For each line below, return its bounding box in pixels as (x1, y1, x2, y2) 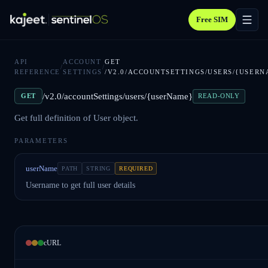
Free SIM (196, 15, 228, 24)
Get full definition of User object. (14, 113, 138, 123)
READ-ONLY (197, 92, 240, 99)
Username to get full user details (26, 181, 135, 190)
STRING (86, 165, 111, 172)
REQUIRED (119, 165, 153, 172)
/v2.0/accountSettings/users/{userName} (42, 91, 193, 101)
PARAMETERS (14, 137, 68, 144)
